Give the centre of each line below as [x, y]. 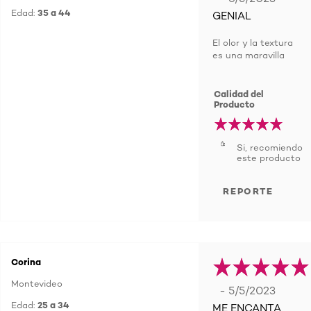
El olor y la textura [253, 42]
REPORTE [248, 191]
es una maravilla [249, 55]
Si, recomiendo [270, 147]
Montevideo [37, 283]
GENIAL [232, 16]
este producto [269, 158]
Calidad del [239, 94]
